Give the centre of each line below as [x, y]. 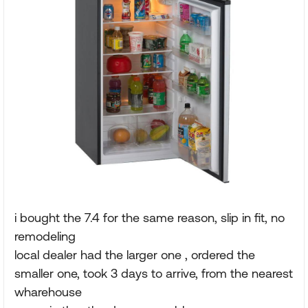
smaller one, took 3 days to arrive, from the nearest [154, 274]
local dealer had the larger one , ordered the [135, 255]
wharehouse [48, 292]
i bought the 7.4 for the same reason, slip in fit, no [150, 218]
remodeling [45, 236]
